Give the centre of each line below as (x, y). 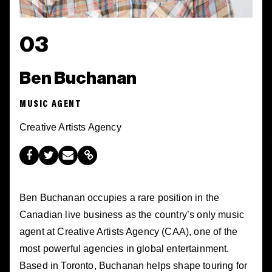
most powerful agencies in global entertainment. (124, 248)
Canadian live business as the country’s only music (132, 214)
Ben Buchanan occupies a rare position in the (120, 197)
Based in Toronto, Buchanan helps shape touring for (134, 265)
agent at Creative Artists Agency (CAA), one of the (129, 231)
